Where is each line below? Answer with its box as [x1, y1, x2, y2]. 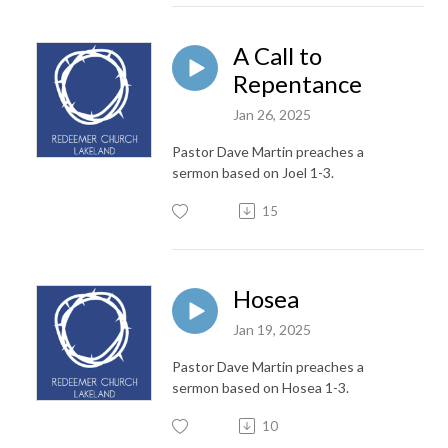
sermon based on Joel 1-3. [172, 163, 334, 181]
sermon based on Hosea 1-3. [172, 378, 349, 396]
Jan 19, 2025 [233, 320, 311, 338]
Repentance [233, 68, 362, 98]
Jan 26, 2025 [233, 105, 311, 123]
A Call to [233, 40, 322, 70]
